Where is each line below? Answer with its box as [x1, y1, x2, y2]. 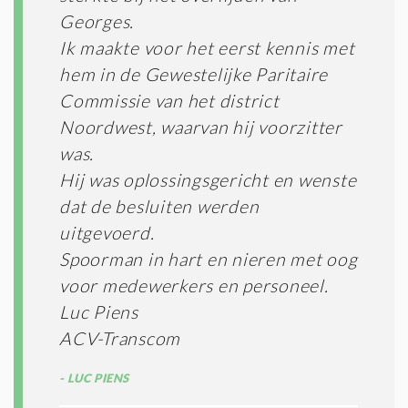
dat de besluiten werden [59, 195, 260, 217]
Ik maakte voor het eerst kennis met [59, 36, 355, 58]
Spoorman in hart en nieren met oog [59, 248, 358, 270]
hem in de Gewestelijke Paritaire [59, 63, 328, 85]
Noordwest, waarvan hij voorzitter [59, 116, 342, 138]
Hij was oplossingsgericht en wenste [59, 168, 357, 190]
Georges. [59, 10, 134, 32]
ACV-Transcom [59, 327, 180, 349]
